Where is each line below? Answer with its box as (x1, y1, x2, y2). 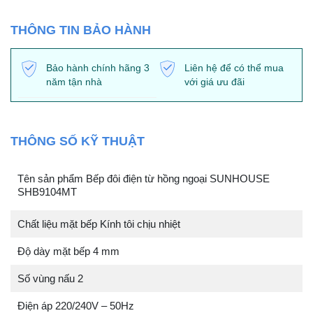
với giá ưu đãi (184, 75, 245, 87)
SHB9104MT (17, 185, 77, 198)
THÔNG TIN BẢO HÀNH (10, 22, 151, 37)
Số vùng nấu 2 (17, 272, 83, 285)
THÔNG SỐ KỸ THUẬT (10, 134, 145, 149)
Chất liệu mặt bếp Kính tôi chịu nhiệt (17, 218, 180, 231)
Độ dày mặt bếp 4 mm (17, 245, 119, 258)
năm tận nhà (46, 75, 102, 87)
